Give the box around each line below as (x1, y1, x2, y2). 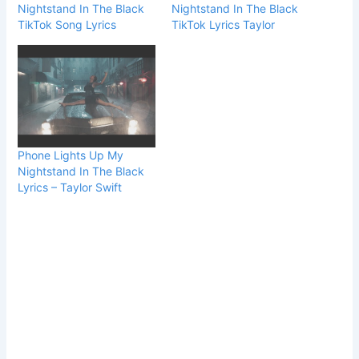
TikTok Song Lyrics (18, 18, 117, 32)
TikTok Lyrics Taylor (171, 18, 275, 32)
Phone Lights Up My (18, 148, 124, 163)
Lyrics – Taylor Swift (18, 180, 123, 195)
